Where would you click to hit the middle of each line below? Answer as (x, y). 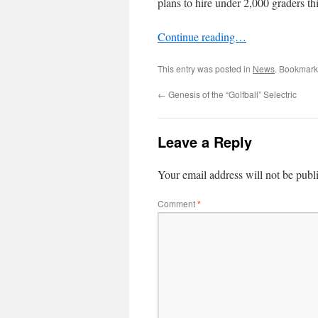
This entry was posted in (205, 68)
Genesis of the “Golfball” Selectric (231, 94)
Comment (177, 203)
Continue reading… (202, 37)
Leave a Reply (205, 142)
